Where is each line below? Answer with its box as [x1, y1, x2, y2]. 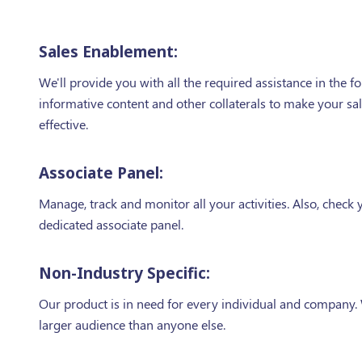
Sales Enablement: [38, 41, 178, 62]
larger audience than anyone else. [38, 316, 225, 333]
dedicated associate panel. [38, 216, 183, 233]
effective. [38, 116, 88, 133]
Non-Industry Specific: [38, 263, 210, 284]
